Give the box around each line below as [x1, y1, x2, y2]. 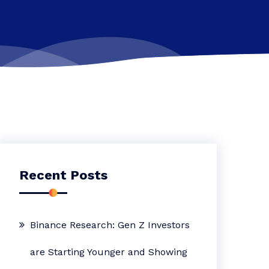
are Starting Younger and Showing [30, 246, 188, 258]
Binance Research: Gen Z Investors [30, 219, 190, 231]
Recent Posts [19, 168, 108, 183]
